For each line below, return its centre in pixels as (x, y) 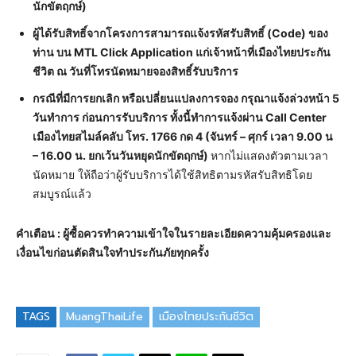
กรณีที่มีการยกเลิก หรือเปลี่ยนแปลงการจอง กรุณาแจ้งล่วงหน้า (182, 98)
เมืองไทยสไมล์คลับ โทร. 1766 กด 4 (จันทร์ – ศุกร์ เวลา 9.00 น (183, 136)
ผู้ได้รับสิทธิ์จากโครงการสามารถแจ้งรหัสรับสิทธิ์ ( (152, 33)
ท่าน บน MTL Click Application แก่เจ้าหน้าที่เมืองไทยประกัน (182, 52)
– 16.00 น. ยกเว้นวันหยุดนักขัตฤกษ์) (120, 155)
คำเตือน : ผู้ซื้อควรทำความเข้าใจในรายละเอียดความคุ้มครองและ (174, 233)
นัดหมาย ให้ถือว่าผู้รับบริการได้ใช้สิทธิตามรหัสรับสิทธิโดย (172, 174)
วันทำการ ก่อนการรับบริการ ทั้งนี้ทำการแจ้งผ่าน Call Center (180, 117)
